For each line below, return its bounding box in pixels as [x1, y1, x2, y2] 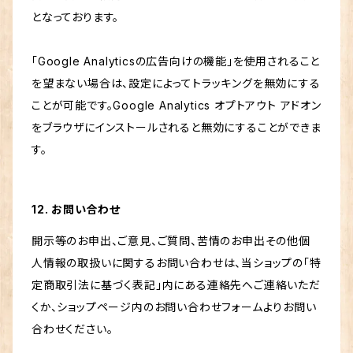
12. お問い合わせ [32, 203, 121, 217]
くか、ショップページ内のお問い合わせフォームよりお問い [32, 300, 317, 314]
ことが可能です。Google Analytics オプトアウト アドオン [32, 98, 321, 113]
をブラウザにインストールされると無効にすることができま [32, 121, 321, 135]
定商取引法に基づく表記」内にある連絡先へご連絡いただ [32, 278, 321, 292]
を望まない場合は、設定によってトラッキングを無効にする [32, 76, 321, 91]
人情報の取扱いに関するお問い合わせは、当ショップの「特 [32, 256, 321, 270]
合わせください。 [32, 322, 113, 336]
